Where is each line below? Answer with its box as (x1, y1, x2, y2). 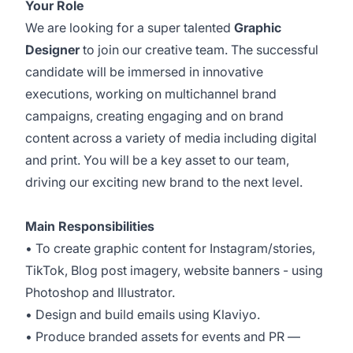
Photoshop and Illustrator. (25, 284, 175, 300)
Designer (25, 42, 80, 58)
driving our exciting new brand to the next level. (25, 174, 303, 190)
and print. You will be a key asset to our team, (25, 152, 289, 168)
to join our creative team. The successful (80, 42, 318, 58)
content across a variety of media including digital (25, 130, 317, 146)
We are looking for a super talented (25, 20, 234, 35)
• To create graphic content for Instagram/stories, (25, 240, 315, 256)
